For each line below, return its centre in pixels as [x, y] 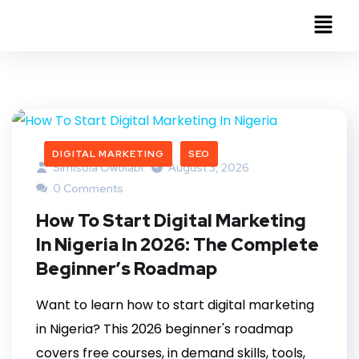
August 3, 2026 [209, 168]
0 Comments [87, 189]
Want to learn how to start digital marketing [175, 305]
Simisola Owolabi [97, 168]
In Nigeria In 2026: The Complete [177, 245]
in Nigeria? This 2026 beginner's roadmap [165, 329]
